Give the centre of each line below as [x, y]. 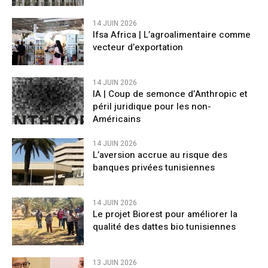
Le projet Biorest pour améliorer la [165, 214]
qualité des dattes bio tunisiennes [164, 227]
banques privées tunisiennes [154, 168]
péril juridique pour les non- [152, 107]
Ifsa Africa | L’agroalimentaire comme [172, 34]
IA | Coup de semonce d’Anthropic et [170, 94]
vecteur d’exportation [138, 47]
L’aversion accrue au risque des [160, 155]
